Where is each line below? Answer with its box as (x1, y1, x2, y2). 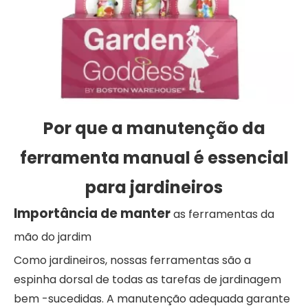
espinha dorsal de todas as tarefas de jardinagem (14, 271, 281, 287)
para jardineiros (85, 175, 223, 199)
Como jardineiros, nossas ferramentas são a (14, 252, 251, 268)
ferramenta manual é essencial (19, 146, 289, 169)
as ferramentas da (173, 206, 274, 222)
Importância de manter (14, 203, 173, 223)
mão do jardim (14, 228, 91, 245)
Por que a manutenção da (43, 116, 265, 140)
